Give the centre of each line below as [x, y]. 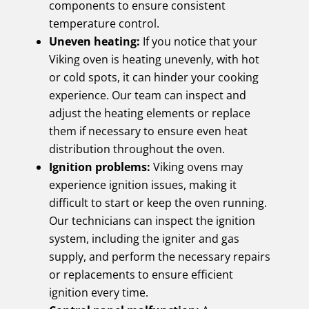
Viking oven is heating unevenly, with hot [154, 59]
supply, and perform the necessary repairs [159, 256]
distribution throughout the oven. [137, 149]
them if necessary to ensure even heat [148, 131]
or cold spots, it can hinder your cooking [153, 77]
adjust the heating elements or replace [149, 113]
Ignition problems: [99, 167]
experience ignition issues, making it [142, 185]
